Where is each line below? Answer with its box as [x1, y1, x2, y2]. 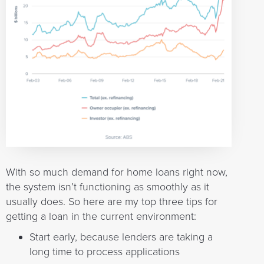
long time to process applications [29, 245, 180, 258]
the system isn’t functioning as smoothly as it [6, 180, 209, 193]
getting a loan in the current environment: [6, 209, 196, 223]
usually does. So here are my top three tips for [6, 194, 217, 208]
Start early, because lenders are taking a [29, 230, 213, 243]
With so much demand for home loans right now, [6, 165, 227, 179]
